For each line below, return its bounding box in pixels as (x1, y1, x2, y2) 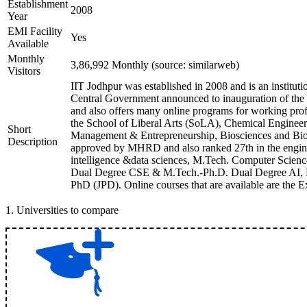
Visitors (8, 65, 40, 77)
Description (8, 136, 58, 147)
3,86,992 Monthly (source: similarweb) (71, 59, 239, 71)
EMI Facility (8, 25, 62, 37)
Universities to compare (16, 204, 119, 216)
